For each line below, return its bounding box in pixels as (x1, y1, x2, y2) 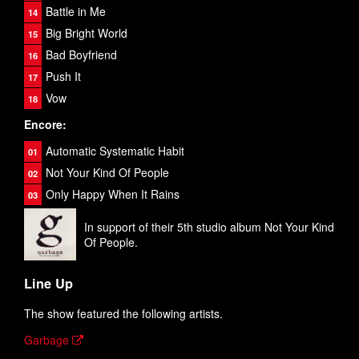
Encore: (24, 116, 67, 132)
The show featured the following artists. (24, 305, 223, 321)
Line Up (24, 274, 73, 293)
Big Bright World (46, 25, 127, 41)
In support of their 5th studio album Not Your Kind (84, 219, 334, 235)
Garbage (24, 331, 72, 348)
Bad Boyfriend (46, 46, 117, 63)
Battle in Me (46, 3, 106, 19)
